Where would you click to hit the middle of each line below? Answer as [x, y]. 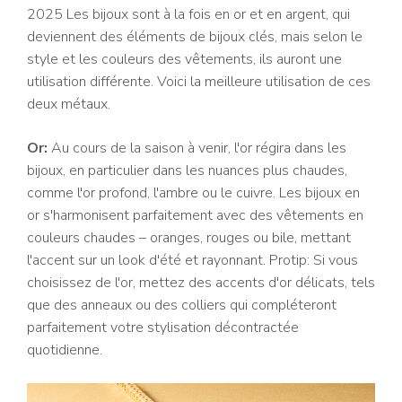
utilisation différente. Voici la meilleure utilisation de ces [199, 81]
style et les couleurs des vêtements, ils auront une [184, 59]
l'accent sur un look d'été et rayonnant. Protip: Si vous [192, 260]
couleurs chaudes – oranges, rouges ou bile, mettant [189, 237]
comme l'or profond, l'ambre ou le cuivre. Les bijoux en [193, 192]
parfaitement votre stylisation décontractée [163, 327]
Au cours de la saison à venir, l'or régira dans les [197, 148]
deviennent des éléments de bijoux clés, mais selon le [195, 36]
